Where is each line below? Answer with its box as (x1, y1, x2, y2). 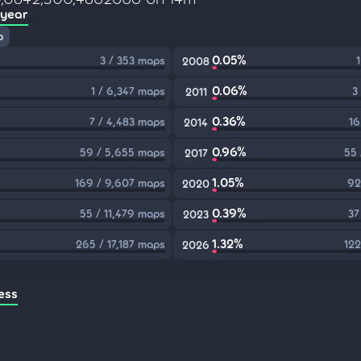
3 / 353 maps (100, 53, 166, 67)
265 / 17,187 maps (76, 237, 166, 251)
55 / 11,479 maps (80, 206, 166, 220)
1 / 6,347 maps (91, 84, 166, 98)
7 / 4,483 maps (89, 114, 166, 128)
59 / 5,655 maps (80, 145, 166, 159)
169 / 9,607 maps (75, 176, 166, 189)
